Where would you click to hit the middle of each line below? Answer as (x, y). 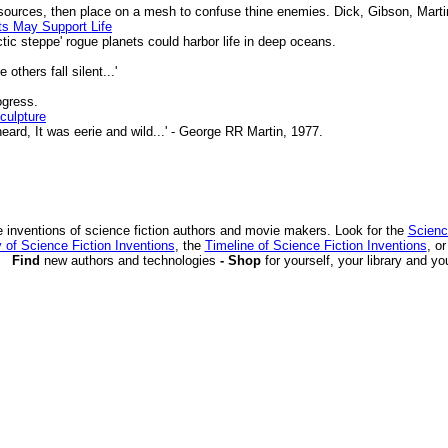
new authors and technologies (129, 260)
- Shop (240, 260)
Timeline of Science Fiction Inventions (315, 245)
